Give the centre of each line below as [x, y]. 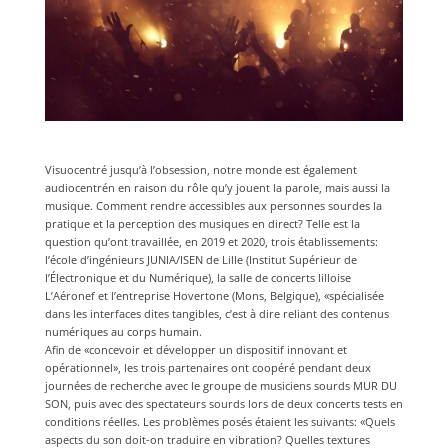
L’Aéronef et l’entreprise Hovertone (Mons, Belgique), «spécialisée [214, 295]
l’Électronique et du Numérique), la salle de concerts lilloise [197, 277]
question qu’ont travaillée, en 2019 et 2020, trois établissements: [211, 241]
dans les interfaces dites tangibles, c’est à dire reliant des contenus [216, 313]
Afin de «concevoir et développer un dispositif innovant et [195, 349]
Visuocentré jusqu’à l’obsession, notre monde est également [200, 169]
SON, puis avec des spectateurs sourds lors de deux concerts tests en [223, 403]
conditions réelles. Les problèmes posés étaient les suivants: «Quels [219, 421]
